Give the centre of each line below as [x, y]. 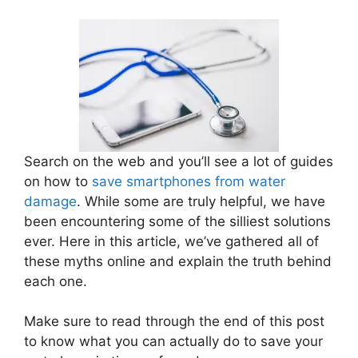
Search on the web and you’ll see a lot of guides [179, 161]
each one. [56, 281]
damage [50, 201]
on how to [58, 181]
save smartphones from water [189, 181]
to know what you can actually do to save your [173, 342]
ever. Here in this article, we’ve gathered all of [171, 241]
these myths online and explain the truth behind [178, 261]
